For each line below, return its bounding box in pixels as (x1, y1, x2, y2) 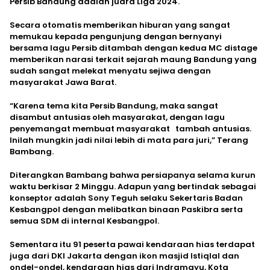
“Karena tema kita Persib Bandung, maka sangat (10, 99, 218, 111)
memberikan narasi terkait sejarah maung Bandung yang (10, 53, 257, 65)
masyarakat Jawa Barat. (10, 76, 116, 88)
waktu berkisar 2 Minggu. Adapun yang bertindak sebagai (10, 180, 256, 192)
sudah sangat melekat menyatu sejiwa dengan (10, 64, 211, 77)
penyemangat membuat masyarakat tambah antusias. (10, 122, 251, 134)
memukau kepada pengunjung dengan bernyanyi (10, 30, 222, 42)
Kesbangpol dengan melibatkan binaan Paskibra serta (10, 203, 243, 215)
